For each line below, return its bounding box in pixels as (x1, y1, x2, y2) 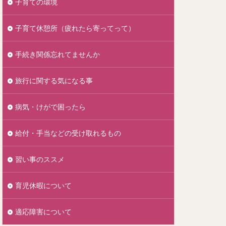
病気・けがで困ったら (15, 102, 86, 111)
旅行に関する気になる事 (15, 76, 93, 85)
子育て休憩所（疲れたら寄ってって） (15, 23, 135, 32)
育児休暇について (15, 181, 72, 190)
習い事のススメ (15, 154, 65, 163)
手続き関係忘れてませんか (15, 49, 100, 59)
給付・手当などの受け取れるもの (15, 128, 121, 137)
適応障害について (15, 207, 72, 216)
